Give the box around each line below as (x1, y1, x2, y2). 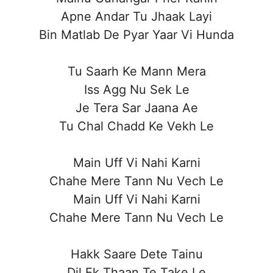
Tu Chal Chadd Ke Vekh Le (59, 118, 214, 133)
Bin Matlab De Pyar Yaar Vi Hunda (39, 27, 234, 42)
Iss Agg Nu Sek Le (83, 82, 190, 97)
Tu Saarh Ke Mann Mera (67, 63, 206, 79)
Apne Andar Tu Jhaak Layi (61, 9, 212, 24)
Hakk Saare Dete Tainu (70, 246, 203, 261)
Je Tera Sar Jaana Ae (75, 100, 198, 115)
